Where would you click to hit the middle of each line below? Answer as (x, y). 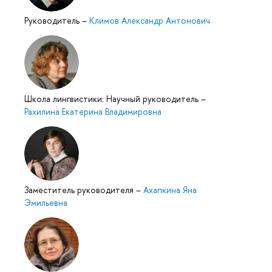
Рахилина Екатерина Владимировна (93, 112)
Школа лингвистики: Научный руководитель (113, 99)
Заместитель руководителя (80, 190)
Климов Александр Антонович (150, 21)
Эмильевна (46, 203)
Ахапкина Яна (170, 190)
